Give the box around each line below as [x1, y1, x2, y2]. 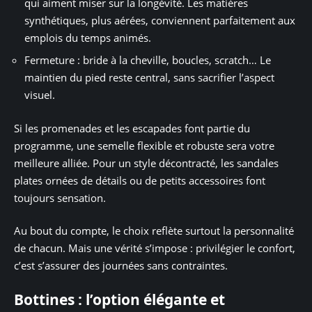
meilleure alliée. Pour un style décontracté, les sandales [14, 155, 279, 170]
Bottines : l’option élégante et [14, 289, 225, 309]
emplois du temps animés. [24, 30, 151, 45]
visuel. [24, 88, 55, 102]
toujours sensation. [14, 190, 106, 205]
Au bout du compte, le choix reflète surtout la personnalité [14, 224, 294, 238]
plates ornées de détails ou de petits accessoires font [14, 173, 265, 187]
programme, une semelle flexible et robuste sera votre [14, 138, 274, 153]
